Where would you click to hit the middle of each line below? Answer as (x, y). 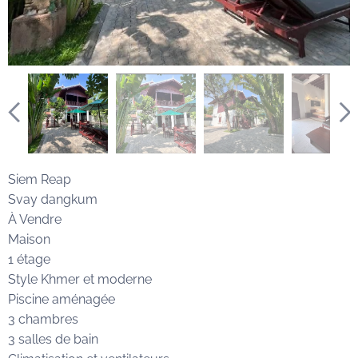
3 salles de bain (55, 339)
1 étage (31, 259)
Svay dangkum (53, 199)
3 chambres (43, 319)
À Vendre (35, 219)
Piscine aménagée (62, 299)
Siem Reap (40, 179)
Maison (29, 239)
